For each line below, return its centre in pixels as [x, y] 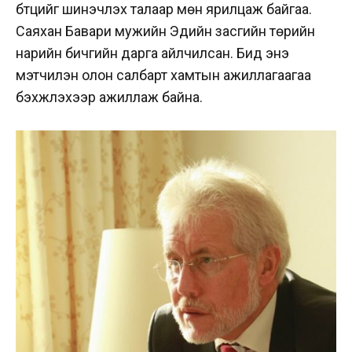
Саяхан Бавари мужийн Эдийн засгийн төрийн [165, 31]
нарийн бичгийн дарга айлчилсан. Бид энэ [152, 53]
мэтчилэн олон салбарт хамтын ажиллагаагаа [163, 75]
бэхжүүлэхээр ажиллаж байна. [109, 97]
